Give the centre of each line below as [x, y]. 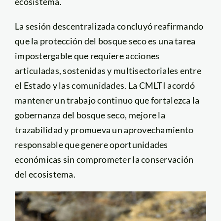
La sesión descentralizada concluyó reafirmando [109, 26]
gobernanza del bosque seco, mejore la [90, 115]
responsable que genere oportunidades [91, 145]
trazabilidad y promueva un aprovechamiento [104, 130]
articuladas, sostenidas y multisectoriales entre [108, 71]
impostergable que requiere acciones [87, 56]
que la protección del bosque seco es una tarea [105, 41]
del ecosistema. [45, 174]
